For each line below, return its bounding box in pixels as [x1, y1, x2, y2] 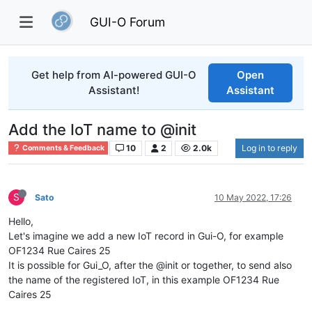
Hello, [8, 214, 33, 227]
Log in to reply [242, 142, 297, 153]
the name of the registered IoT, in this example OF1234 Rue [8, 273, 279, 286]
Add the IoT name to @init [8, 120, 196, 139]
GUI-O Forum [90, 14, 166, 29]
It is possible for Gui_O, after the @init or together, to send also [8, 258, 292, 271]
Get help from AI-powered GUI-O [31, 68, 197, 81]
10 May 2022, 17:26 [214, 192, 292, 203]
